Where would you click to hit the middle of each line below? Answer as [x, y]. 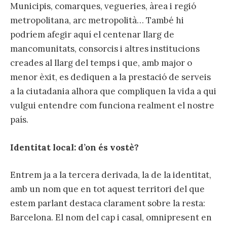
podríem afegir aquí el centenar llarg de [92, 35]
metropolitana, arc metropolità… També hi [97, 21]
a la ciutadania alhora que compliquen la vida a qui [113, 91]
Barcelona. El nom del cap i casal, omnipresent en [111, 217]
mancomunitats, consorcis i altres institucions [105, 49]
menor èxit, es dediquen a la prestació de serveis [110, 77]
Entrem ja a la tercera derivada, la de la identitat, [111, 175]
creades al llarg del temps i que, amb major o [101, 63]
